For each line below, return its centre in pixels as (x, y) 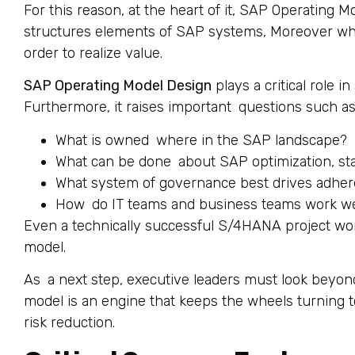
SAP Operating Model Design (118, 86)
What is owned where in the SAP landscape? (201, 140)
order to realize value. (93, 53)
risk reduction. (69, 323)
